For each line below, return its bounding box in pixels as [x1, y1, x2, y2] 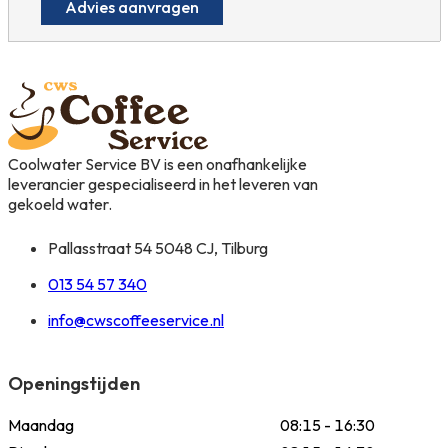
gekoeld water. [8, 193, 112, 214]
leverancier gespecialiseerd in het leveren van [8, 173, 318, 194]
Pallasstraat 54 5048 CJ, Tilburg [48, 237, 268, 258]
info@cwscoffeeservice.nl [48, 309, 224, 330]
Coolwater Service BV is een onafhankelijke [8, 153, 307, 174]
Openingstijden [8, 371, 140, 395]
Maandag [8, 415, 74, 436]
